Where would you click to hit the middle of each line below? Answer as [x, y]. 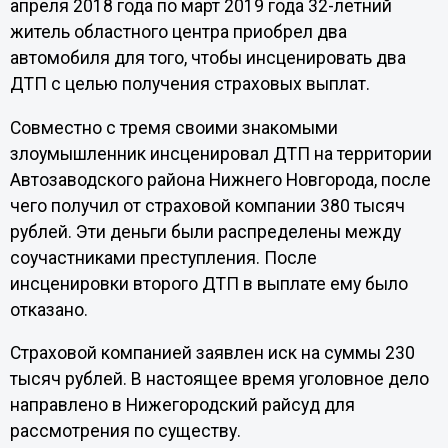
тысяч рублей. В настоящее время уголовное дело [219, 379]
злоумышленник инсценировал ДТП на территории [220, 153]
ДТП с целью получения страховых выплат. [189, 84]
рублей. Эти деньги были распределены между [205, 231]
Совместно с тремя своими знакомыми [173, 127]
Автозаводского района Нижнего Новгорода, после [220, 179]
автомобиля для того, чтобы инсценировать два [207, 58]
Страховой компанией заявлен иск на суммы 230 [212, 353]
